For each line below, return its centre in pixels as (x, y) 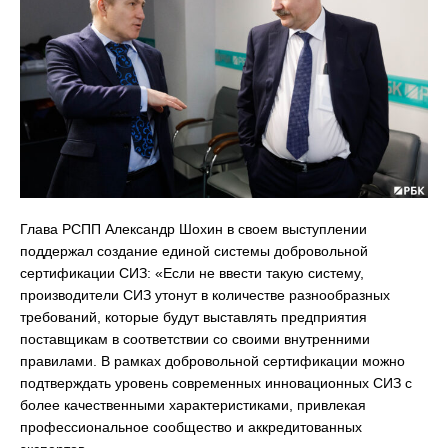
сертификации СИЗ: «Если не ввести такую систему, (192, 272)
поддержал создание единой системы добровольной (194, 250)
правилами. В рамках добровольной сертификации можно (212, 360)
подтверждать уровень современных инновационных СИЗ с (216, 382)
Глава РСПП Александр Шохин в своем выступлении (193, 228)
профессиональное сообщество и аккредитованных (191, 426)
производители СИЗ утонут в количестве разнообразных (205, 294)
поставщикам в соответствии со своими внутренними (195, 338)
